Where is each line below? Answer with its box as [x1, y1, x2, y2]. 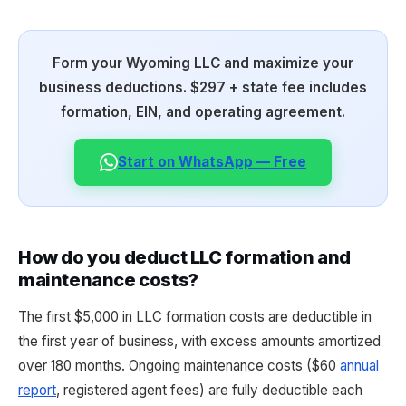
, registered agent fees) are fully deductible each [56, 382, 362, 399]
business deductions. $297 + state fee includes [39, 79, 367, 96]
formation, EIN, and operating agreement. [61, 103, 345, 121]
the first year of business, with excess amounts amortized [18, 333, 381, 350]
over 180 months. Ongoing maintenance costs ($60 [18, 357, 340, 374]
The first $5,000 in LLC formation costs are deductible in [18, 308, 372, 325]
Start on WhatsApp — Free [118, 153, 306, 170]
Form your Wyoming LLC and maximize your [53, 54, 353, 72]
